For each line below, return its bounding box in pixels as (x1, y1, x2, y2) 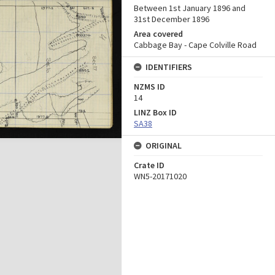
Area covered (134, 28, 183, 39)
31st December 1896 (134, 14, 209, 25)
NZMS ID (134, 81, 165, 92)
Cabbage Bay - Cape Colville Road (134, 39, 257, 50)
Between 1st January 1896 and (134, 2, 246, 14)
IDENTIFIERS (145, 61, 192, 72)
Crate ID (134, 160, 165, 171)
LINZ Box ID (134, 107, 177, 118)
